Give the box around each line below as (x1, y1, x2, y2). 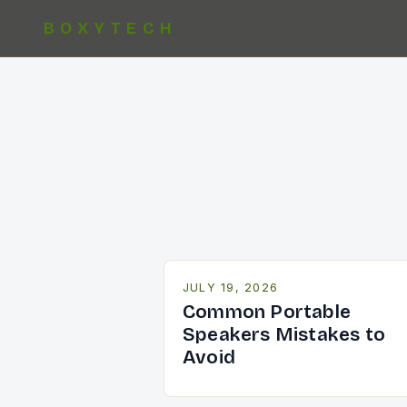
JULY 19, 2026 (183, 281, 279, 294)
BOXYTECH (44, 18, 178, 38)
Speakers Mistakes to (183, 323, 386, 346)
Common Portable (183, 301, 352, 323)
